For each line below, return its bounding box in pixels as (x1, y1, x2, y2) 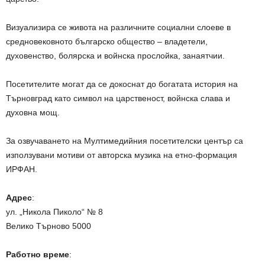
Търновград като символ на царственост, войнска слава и (6, 93, 230, 103)
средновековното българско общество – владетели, (6, 36, 208, 46)
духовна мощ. (6, 107, 60, 117)
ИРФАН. (6, 164, 37, 174)
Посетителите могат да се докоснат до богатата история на (6, 79, 238, 89)
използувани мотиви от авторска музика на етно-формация (6, 150, 237, 160)
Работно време (6, 249, 69, 259)
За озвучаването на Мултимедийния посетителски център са (6, 135, 243, 146)
